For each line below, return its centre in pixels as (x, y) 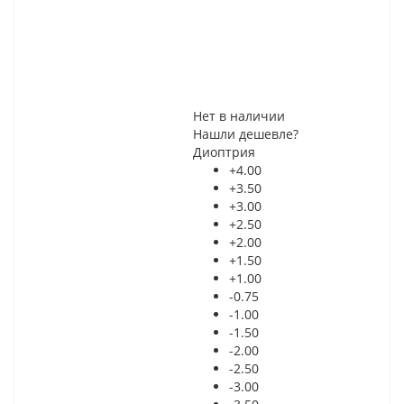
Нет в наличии (239, 116)
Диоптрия (225, 152)
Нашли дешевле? (246, 134)
